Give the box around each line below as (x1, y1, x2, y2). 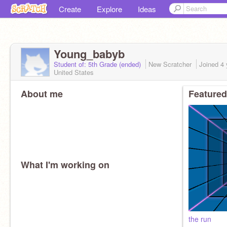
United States (54, 67, 94, 77)
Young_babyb (54, 46, 125, 62)
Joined (199, 59, 220, 69)
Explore (97, 4, 122, 14)
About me (21, 87, 63, 100)
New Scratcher (148, 59, 194, 69)
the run (188, 214, 211, 224)
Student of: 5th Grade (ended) (54, 59, 143, 69)
